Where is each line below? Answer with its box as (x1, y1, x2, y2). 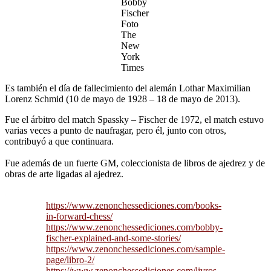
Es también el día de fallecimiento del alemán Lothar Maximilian (5, 83, 250, 94)
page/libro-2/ (46, 255, 94, 266)
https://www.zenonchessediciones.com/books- (46, 200, 221, 211)
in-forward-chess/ (46, 211, 113, 222)
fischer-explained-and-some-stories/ (46, 233, 181, 244)
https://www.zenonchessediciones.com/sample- (46, 244, 225, 255)
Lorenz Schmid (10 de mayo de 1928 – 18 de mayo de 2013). (5, 94, 240, 105)
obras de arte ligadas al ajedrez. (5, 169, 123, 180)
